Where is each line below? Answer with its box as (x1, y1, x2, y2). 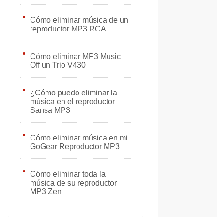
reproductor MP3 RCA (30, 25, 106, 33)
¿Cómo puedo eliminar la (30, 89, 117, 97)
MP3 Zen (30, 187, 62, 196)
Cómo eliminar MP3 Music (30, 52, 121, 61)
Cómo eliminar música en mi (30, 134, 128, 142)
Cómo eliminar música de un (30, 16, 128, 24)
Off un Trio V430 (30, 61, 86, 69)
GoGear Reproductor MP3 (30, 142, 120, 151)
